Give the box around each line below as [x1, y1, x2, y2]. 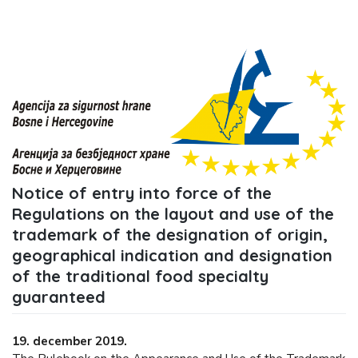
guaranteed [12, 286, 105, 307]
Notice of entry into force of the [12, 182, 272, 203]
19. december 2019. [19, 333, 127, 350]
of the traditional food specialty [12, 265, 268, 286]
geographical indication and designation [12, 245, 332, 265]
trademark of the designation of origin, [12, 224, 328, 245]
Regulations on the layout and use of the [12, 203, 334, 224]
